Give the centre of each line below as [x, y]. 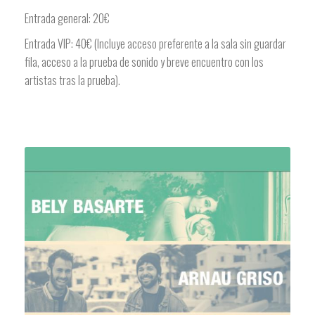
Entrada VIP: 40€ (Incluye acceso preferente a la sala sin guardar [155, 44]
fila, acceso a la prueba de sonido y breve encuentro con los [144, 62]
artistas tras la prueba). [72, 81]
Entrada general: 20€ [67, 19]
